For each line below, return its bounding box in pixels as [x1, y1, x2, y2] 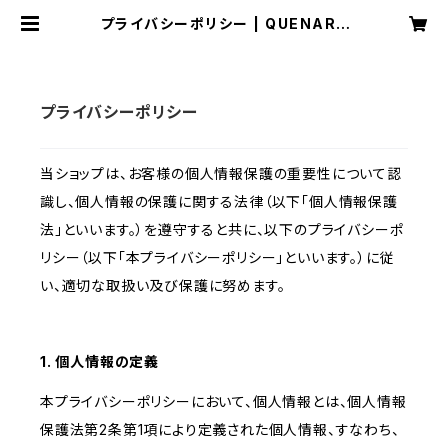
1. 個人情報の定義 [40, 353, 160, 371]
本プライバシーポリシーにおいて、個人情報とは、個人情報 [40, 393, 407, 411]
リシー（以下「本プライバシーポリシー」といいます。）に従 [40, 249, 395, 267]
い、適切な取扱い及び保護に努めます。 [40, 277, 286, 295]
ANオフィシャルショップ [142, 31, 306, 48]
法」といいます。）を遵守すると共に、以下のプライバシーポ [40, 221, 404, 239]
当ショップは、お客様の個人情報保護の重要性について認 [40, 165, 402, 183]
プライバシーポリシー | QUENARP [100, 15, 348, 32]
